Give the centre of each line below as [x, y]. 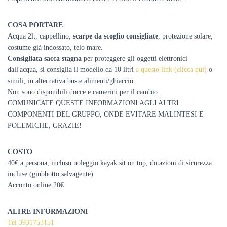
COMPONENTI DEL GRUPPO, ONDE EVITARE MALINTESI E [106, 114]
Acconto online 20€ [36, 185]
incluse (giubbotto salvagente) [50, 174]
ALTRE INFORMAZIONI [48, 212]
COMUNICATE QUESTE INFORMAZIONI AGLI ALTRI [93, 103]
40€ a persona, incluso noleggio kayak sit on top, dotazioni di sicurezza [110, 163]
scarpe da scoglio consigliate [116, 36]
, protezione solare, [185, 36]
